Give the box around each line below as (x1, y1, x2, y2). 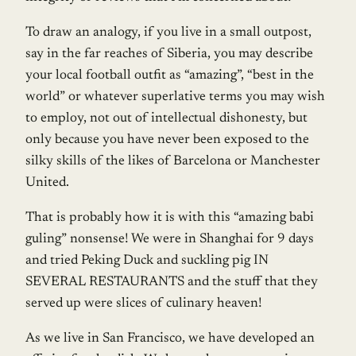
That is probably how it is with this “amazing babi (25, 211, 314, 226)
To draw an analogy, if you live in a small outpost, (25, 26, 311, 41)
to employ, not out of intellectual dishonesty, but (25, 112, 308, 126)
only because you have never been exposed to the (25, 133, 309, 148)
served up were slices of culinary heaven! (25, 297, 262, 311)
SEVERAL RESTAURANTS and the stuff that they (25, 276, 318, 290)
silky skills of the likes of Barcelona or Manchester (25, 155, 320, 169)
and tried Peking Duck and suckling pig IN (25, 254, 269, 269)
